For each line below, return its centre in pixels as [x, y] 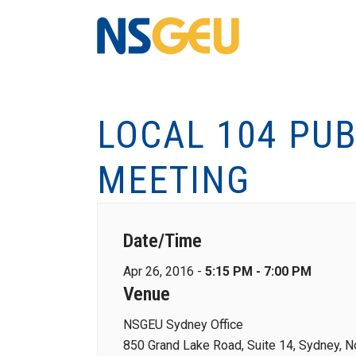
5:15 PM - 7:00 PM [258, 271]
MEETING [174, 180]
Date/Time [163, 241]
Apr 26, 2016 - [164, 271]
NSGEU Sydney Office [183, 325]
